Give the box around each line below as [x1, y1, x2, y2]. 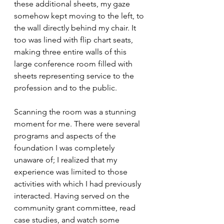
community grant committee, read [14, 203, 137, 213]
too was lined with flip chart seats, [14, 35, 135, 45]
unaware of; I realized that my [14, 155, 119, 165]
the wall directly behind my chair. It [14, 23, 138, 33]
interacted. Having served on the [14, 191, 131, 201]
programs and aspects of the [14, 131, 118, 141]
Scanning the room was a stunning [14, 107, 138, 117]
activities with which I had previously [14, 179, 143, 189]
